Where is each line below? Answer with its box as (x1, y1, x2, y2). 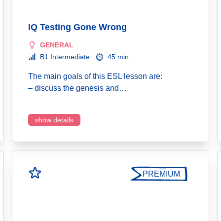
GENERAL (40, 41, 74, 49)
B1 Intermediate (40, 53, 90, 61)
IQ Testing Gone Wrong (28, 22, 127, 32)
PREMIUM (143, 170, 180, 178)
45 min (108, 53, 129, 61)
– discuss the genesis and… (28, 84, 127, 92)
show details (35, 116, 74, 124)
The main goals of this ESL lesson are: (28, 72, 162, 80)
